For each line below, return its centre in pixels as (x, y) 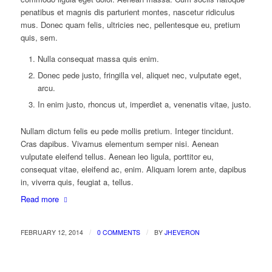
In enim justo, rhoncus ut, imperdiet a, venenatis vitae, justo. (144, 104)
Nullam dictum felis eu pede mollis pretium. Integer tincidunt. (127, 131)
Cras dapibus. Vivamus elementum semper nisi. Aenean (119, 144)
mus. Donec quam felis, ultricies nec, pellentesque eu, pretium (130, 25)
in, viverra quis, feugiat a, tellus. (77, 182)
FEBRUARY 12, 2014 (52, 233)
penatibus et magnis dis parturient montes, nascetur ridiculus (127, 12)
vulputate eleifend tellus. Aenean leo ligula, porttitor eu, (117, 157)
